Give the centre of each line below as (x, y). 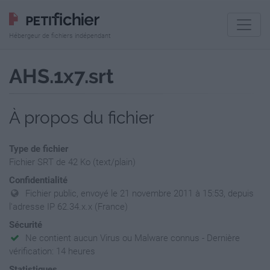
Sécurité (26, 225)
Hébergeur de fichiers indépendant (60, 36)
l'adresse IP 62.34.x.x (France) (68, 207)
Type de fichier (39, 149)
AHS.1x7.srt (61, 76)
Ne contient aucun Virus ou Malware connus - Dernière (133, 238)
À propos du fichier (82, 118)
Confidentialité (38, 180)
